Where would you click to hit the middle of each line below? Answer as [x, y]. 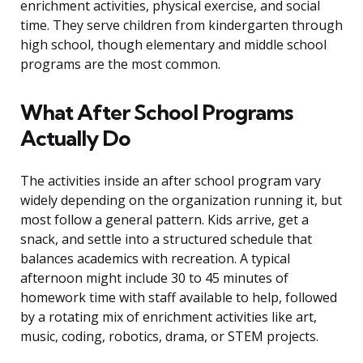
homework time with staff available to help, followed [179, 298]
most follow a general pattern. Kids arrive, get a [164, 220]
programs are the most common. [120, 64]
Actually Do [75, 139]
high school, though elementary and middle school [173, 45]
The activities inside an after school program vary [171, 181]
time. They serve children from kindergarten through [181, 26]
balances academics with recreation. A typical [155, 259]
